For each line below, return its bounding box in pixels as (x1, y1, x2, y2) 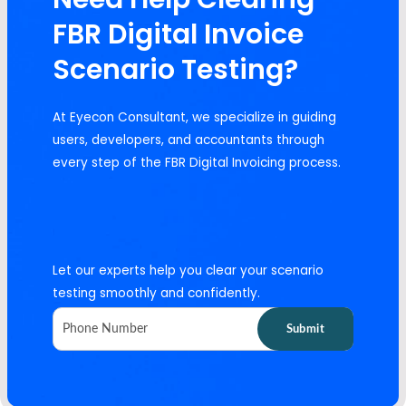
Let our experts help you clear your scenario (53, 261, 324, 279)
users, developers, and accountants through (53, 131, 324, 150)
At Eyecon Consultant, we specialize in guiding (53, 109, 336, 127)
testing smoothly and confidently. (53, 284, 260, 302)
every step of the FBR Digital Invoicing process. (53, 154, 341, 172)
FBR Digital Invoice (53, 15, 304, 54)
